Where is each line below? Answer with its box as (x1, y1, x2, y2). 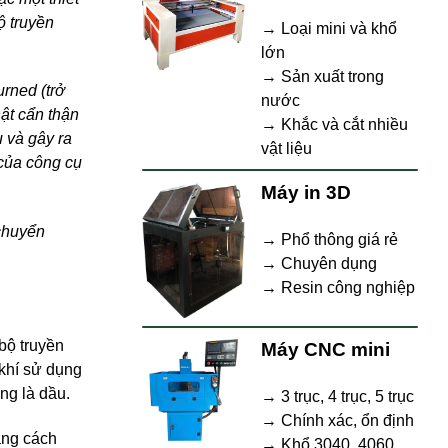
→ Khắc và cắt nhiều (261, 115, 408, 133)
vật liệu (261, 139, 312, 157)
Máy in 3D (261, 181, 351, 203)
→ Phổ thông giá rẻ (261, 230, 398, 248)
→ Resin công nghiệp (261, 278, 415, 296)
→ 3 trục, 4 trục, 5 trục (261, 387, 414, 405)
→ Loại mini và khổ (261, 19, 397, 37)
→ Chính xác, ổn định (261, 411, 414, 429)
